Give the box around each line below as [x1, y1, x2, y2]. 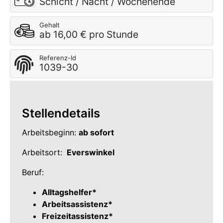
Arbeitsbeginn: [22, 127, 79, 137]
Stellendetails [22, 106, 100, 120]
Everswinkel [65, 147, 114, 157]
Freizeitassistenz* [42, 211, 113, 221]
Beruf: [22, 167, 44, 177]
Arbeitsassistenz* [42, 199, 112, 209]
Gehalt [39, 21, 60, 29]
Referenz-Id [39, 54, 76, 62]
